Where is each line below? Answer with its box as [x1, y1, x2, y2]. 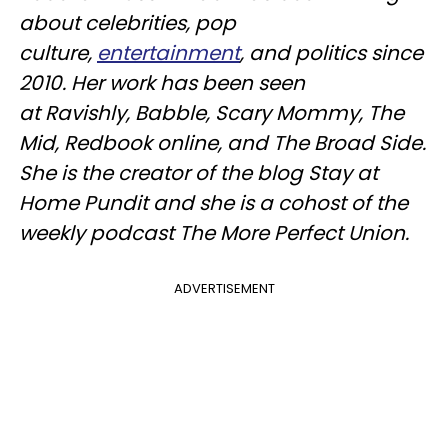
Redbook [64, 129, 152, 157]
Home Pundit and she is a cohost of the [19, 189, 408, 217]
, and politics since [240, 39, 423, 67]
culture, [19, 39, 97, 67]
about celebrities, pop [19, 9, 236, 37]
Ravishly [45, 99, 126, 127]
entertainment [97, 39, 240, 67]
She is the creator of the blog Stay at [19, 159, 378, 187]
